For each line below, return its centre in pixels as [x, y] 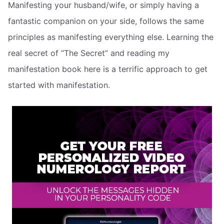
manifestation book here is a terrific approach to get [108, 69]
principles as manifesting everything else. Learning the [111, 37]
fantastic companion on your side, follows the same [106, 21]
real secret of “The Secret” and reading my [89, 53]
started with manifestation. [59, 85]
